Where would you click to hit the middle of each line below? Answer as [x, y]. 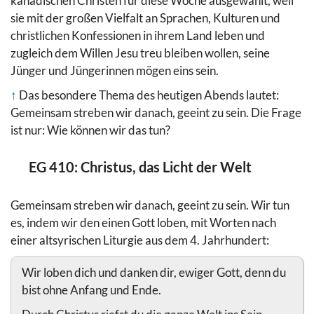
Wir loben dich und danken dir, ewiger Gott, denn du [154, 272]
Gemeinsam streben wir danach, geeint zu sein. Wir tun [150, 205]
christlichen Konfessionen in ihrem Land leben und [138, 35]
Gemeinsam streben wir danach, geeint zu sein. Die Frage [156, 112]
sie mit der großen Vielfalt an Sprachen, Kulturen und [145, 18]
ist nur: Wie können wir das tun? [90, 130]
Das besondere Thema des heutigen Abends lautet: [149, 95]
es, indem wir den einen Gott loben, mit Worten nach [143, 222]
